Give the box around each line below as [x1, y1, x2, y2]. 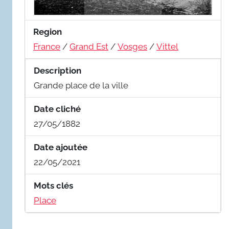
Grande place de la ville [34, 80, 128, 90]
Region [33, 26, 62, 37]
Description [34, 65, 81, 76]
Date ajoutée [34, 142, 87, 152]
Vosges [118, 41, 147, 52]
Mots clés [34, 180, 73, 191]
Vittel [156, 41, 178, 52]
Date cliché [34, 103, 81, 114]
